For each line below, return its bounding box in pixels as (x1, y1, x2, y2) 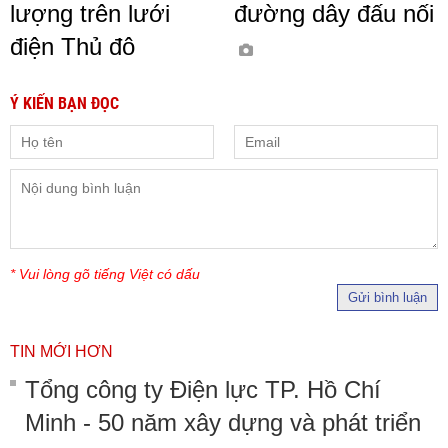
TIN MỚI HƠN (10, 342, 113, 360)
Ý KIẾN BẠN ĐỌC (10, 93, 119, 113)
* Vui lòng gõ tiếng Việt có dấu (10, 265, 200, 282)
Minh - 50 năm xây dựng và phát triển (25, 408, 421, 436)
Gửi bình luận (348, 289, 427, 305)
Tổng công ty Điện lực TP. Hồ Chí (25, 375, 381, 403)
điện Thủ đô (10, 32, 135, 60)
